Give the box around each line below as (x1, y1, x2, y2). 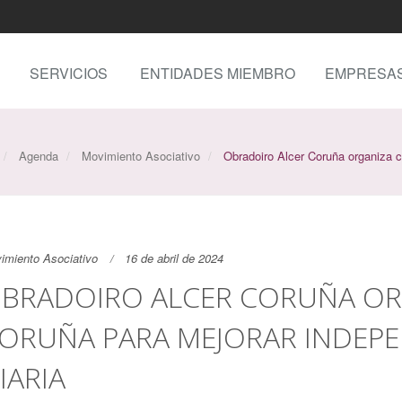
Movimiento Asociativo (82, 147, 200, 164)
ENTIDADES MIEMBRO (140, 63, 295, 83)
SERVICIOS (30, 63, 108, 83)
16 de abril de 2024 (124, 249, 223, 267)
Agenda (19, 147, 58, 164)
